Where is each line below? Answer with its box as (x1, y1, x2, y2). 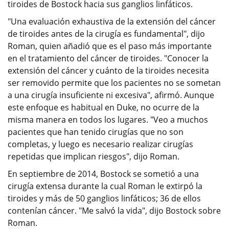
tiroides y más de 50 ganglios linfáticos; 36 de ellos (8, 192, 201, 204)
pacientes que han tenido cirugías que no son (8, 126, 184, 138)
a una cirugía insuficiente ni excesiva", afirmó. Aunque (8, 89, 214, 101)
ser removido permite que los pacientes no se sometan (8, 77, 221, 88)
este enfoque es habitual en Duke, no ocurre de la (8, 101, 199, 113)
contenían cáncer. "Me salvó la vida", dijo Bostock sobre (8, 204, 221, 216)
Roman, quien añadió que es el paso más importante (8, 40, 212, 52)
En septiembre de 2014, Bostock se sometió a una (8, 168, 199, 179)
